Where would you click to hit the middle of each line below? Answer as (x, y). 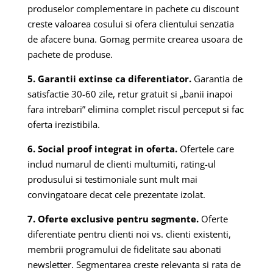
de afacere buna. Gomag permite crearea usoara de (135, 39)
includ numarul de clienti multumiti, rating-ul (121, 164)
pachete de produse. (70, 54)
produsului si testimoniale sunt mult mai (112, 179)
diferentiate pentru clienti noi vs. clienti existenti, (129, 234)
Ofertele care (205, 148)
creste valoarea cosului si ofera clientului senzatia (130, 23)
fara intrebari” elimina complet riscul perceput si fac (135, 109)
